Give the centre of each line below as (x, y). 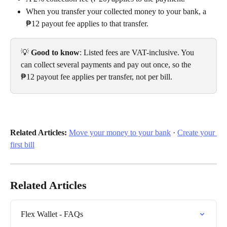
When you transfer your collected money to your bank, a (117, 11)
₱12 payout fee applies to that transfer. (87, 23)
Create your (197, 132)
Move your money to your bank (120, 132)
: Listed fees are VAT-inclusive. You (138, 52)
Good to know (55, 52)
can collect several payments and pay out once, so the (107, 64)
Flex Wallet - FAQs (52, 214)
